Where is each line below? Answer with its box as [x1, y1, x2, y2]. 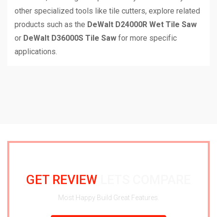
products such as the [15, 19, 87, 29]
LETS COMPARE [97, 172, 191, 187]
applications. [15, 46, 57, 56]
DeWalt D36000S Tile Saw [23, 33, 116, 43]
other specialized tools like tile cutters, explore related [15, 6, 200, 15]
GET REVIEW [26, 172, 97, 187]
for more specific [116, 33, 177, 43]
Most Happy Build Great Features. [58, 193, 159, 201]
